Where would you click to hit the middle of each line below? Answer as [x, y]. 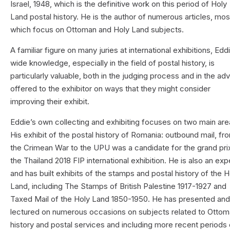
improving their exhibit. [50, 102]
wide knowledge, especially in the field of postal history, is [113, 63]
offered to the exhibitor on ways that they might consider [111, 89]
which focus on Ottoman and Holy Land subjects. [97, 30]
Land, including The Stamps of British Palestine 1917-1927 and [119, 186]
